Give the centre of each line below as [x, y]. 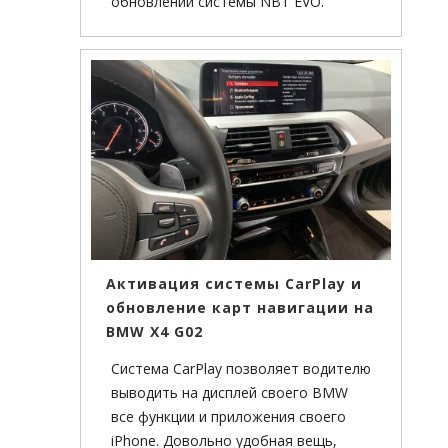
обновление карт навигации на [240, 308]
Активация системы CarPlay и [234, 284]
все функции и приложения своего [228, 417]
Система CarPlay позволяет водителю [241, 369]
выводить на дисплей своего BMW [229, 393]
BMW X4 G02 [154, 332]
